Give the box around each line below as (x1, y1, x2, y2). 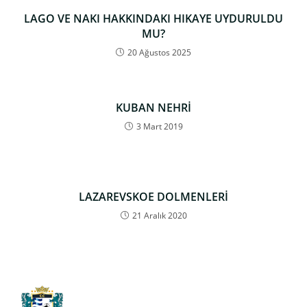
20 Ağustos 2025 (127, 47, 191, 59)
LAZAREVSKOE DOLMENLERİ (79, 189, 228, 205)
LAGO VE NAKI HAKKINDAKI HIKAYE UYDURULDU (24, 11, 283, 27)
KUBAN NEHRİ (116, 100, 191, 116)
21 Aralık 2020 (132, 210, 187, 222)
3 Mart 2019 (136, 121, 183, 133)
